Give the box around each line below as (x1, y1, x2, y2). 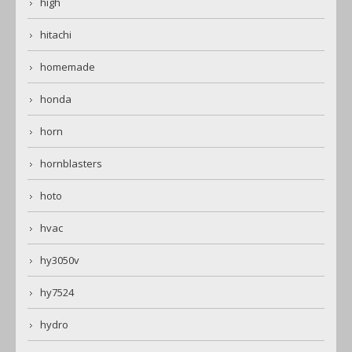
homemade (40, 59, 95, 74)
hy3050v (40, 252, 79, 267)
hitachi (40, 27, 71, 42)
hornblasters (40, 156, 102, 170)
